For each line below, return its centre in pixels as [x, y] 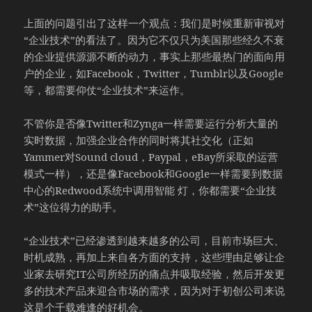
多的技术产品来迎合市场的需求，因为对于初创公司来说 [155, 290]
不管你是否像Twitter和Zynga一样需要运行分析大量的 [151, 123]
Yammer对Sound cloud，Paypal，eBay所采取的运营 [151, 156]
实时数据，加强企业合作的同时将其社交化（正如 [139, 140]
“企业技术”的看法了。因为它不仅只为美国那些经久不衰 [154, 39]
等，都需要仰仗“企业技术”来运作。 [107, 89]
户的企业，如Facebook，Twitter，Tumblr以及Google [154, 73]
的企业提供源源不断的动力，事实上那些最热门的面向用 [155, 56]
